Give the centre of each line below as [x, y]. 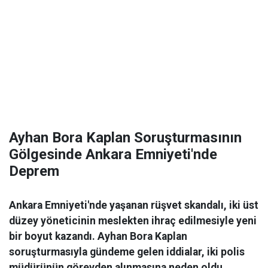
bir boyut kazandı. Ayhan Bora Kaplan [98, 236]
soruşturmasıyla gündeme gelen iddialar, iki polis [127, 252]
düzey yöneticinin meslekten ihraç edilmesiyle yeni [133, 221]
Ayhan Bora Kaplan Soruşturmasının [125, 138]
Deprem [34, 171]
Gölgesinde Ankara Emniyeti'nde [113, 154]
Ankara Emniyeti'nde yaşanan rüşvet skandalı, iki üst [134, 205]
